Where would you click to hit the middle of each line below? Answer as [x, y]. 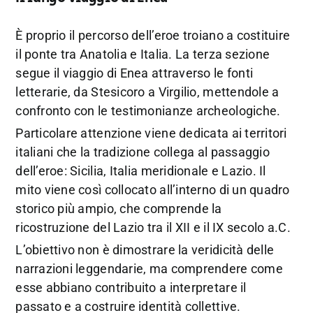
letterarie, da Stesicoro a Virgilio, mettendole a [147, 92]
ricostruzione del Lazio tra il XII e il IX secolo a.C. [153, 227]
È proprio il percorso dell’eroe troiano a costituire [153, 35]
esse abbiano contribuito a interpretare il [131, 287]
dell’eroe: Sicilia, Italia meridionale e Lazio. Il [141, 170]
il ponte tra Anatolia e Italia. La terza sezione [143, 54]
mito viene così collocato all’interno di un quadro [153, 189]
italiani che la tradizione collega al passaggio [143, 152]
